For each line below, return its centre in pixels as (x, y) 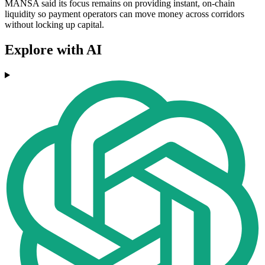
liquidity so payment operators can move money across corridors (125, 14)
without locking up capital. (54, 25)
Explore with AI (53, 50)
